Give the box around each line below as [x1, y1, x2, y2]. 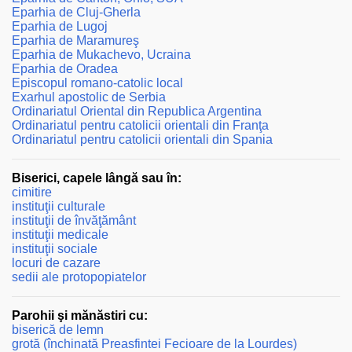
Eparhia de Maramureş [12, 34, 139, 48]
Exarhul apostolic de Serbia [12, 90, 166, 104]
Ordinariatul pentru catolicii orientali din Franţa [12, 119, 269, 133]
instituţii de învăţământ [12, 214, 136, 228]
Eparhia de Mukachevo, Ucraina [12, 48, 191, 62]
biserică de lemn [12, 323, 104, 337]
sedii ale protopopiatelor [12, 270, 146, 284]
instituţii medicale [12, 228, 108, 242]
